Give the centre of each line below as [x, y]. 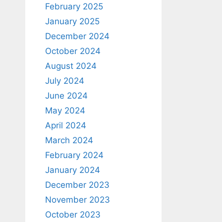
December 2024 [77, 36]
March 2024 [69, 140]
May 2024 [65, 111]
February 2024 [74, 155]
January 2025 [72, 21]
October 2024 [73, 51]
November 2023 [78, 200]
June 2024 [66, 96]
